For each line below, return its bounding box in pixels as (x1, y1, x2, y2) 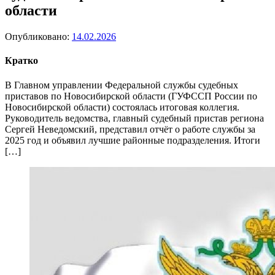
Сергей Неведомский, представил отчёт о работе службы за (5, 123, 255, 134)
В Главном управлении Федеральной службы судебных (5, 79, 238, 90)
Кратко (5, 55, 38, 66)
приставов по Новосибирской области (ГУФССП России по (5, 90, 257, 101)
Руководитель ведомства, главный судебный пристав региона (5, 112, 264, 123)
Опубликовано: (5, 31, 72, 42)
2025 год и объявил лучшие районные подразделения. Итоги (5, 134, 260, 145)
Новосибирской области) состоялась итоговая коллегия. (5, 101, 239, 112)
